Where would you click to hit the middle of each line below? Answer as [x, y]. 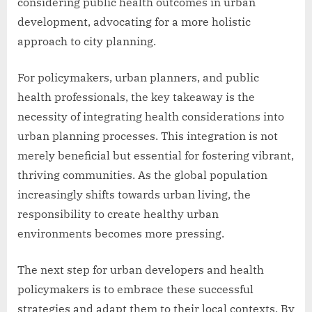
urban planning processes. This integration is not [148, 135]
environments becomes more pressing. [121, 233]
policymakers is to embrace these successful [135, 289]
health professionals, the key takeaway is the [136, 96]
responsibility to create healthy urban [118, 213]
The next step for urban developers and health [141, 269]
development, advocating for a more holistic [134, 21]
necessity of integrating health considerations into [151, 116]
